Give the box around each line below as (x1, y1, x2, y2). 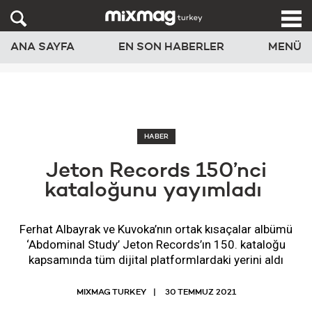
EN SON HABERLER (118, 42, 224, 54)
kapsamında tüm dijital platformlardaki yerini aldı (29, 253, 283, 267)
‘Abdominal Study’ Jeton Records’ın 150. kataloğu (26, 237, 286, 251)
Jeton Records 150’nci (45, 161, 267, 182)
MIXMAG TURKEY (76, 288, 146, 297)
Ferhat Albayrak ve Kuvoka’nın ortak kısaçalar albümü (19, 222, 292, 236)
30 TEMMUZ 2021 (164, 288, 236, 297)
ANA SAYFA (10, 42, 75, 54)
